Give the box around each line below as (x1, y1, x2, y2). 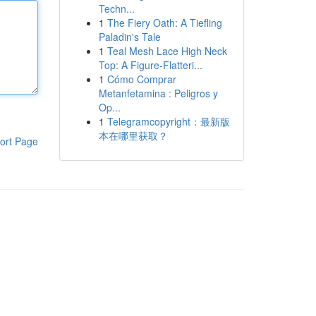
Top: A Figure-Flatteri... (98, 58, 202, 72)
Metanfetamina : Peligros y (98, 86, 218, 100)
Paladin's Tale (98, 30, 161, 44)
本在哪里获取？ (98, 128, 168, 142)
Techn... (98, 1, 135, 16)
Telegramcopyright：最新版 (107, 114, 230, 128)
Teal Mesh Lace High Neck (107, 44, 227, 58)
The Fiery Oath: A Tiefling (107, 16, 222, 30)
